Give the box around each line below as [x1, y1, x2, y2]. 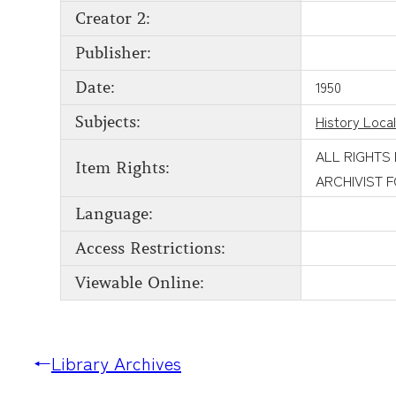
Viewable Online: [75, 273, 204, 293]
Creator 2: [75, 9, 150, 29]
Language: [75, 204, 153, 225]
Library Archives [51, 350, 181, 377]
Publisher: [75, 43, 151, 64]
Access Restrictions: [75, 239, 225, 259]
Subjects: [75, 112, 141, 133]
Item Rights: [75, 158, 170, 179]
